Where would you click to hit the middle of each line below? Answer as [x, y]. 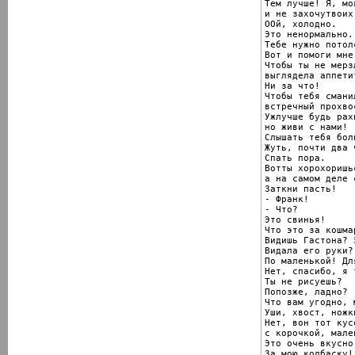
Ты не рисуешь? [303, 281]
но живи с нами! [306, 127]
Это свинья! [295, 219]
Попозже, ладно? [306, 292]
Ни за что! [292, 86]
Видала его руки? [309, 250]
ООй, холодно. [301, 24]
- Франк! [287, 199]
